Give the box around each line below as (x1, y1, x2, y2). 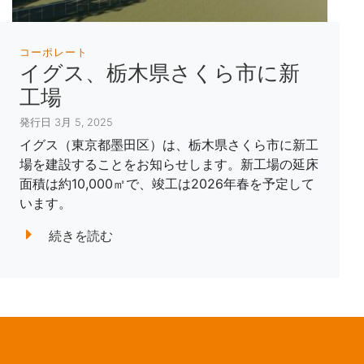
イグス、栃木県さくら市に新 (19, 60, 300, 85)
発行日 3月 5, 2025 (19, 116, 113, 128)
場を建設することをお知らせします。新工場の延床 (19, 156, 318, 172)
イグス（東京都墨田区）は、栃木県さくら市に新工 (19, 136, 318, 153)
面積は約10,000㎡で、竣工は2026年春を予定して (19, 175, 314, 192)
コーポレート (19, 45, 89, 58)
